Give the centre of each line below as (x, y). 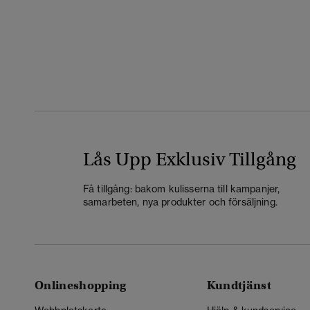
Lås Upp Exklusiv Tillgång (190, 159)
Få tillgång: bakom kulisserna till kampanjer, (182, 188)
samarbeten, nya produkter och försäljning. (180, 201)
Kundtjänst (239, 285)
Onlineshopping (81, 285)
